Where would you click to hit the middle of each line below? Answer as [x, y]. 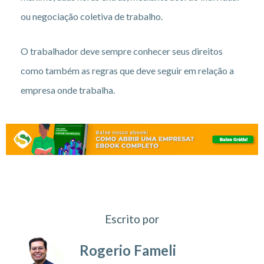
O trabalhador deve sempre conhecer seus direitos [122, 51]
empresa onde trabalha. [68, 90]
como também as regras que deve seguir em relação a [127, 70]
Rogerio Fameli [128, 250]
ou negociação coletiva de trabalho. [92, 16]
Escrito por [132, 219]
